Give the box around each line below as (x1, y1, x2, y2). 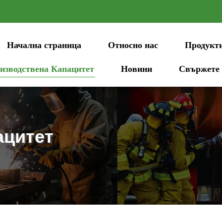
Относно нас (108, 40, 159, 50)
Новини (121, 64, 153, 74)
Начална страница (7, 40, 82, 50)
